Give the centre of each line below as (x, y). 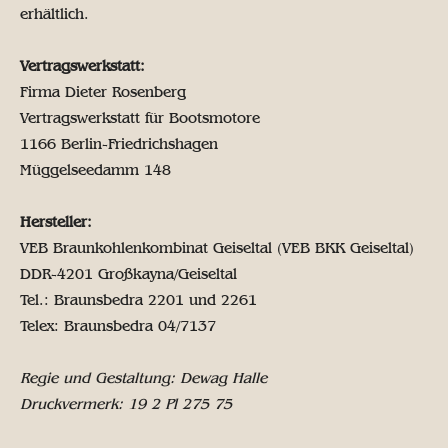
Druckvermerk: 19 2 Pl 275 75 (126, 404)
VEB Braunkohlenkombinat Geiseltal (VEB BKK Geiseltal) (217, 248)
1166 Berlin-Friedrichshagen (119, 144)
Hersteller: (56, 222)
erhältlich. (54, 14)
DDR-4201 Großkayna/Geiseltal (128, 274)
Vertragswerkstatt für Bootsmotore (140, 118)
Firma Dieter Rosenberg (103, 92)
